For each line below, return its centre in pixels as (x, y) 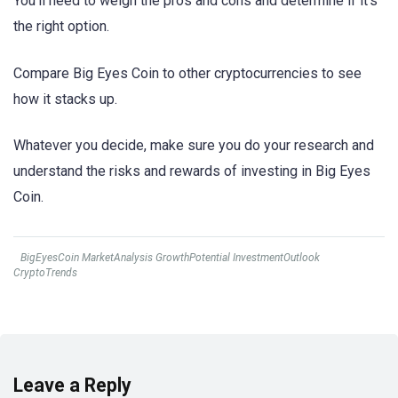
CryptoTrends (45, 272)
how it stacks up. (65, 99)
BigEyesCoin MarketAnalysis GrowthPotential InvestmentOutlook (170, 257)
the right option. (61, 27)
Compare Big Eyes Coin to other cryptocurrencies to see (187, 73)
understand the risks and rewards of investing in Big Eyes (192, 171)
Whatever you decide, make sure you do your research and (194, 145)
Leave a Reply (72, 385)
